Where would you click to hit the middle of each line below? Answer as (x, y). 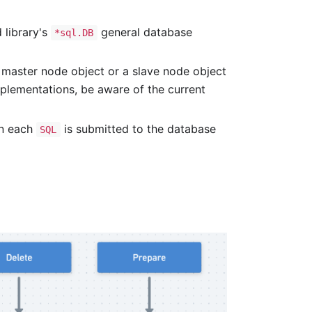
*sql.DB (74, 33)
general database (145, 32)
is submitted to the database (138, 128)
